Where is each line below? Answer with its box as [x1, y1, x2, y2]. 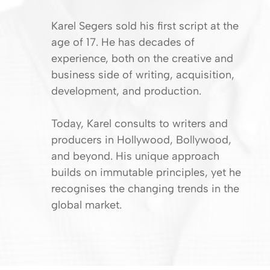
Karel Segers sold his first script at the [51, 19, 239, 33]
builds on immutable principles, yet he [51, 166, 241, 180]
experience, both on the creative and [51, 52, 233, 66]
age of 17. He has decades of [51, 36, 195, 49]
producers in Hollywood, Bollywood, [51, 133, 231, 147]
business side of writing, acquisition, [51, 68, 234, 82]
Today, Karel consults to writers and [51, 117, 228, 131]
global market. [51, 198, 122, 212]
